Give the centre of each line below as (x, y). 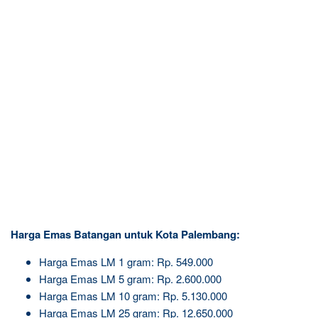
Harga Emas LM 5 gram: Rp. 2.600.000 (130, 278)
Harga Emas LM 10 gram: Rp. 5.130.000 (133, 295)
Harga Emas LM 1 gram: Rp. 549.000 (126, 261)
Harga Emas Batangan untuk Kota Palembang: (125, 234)
